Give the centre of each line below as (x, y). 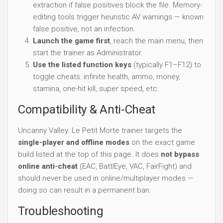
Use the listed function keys (82, 64)
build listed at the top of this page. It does (89, 154)
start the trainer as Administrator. (88, 53)
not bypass (180, 154)
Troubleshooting (61, 211)
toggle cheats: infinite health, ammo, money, (107, 76)
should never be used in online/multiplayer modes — (106, 178)
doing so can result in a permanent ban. (85, 190)
